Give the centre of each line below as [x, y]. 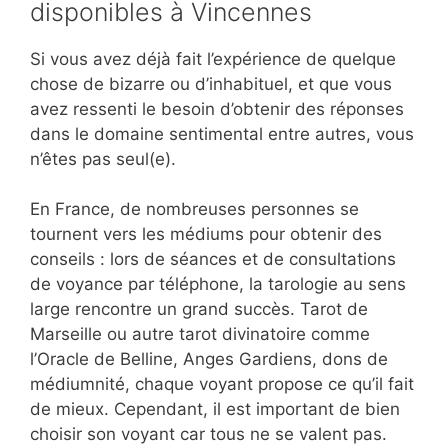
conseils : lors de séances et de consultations [213, 259]
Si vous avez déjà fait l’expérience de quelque [213, 58]
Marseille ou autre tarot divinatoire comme [200, 334]
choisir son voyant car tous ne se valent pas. [208, 434]
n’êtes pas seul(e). [103, 158]
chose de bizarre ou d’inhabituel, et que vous [211, 83]
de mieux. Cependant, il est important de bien [215, 409]
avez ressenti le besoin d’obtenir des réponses [217, 108]
